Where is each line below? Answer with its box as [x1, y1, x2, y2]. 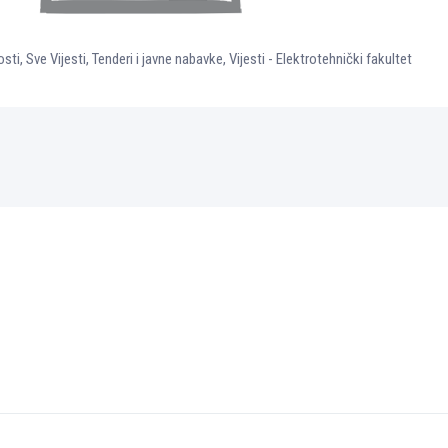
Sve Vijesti [26, 50, 86, 68]
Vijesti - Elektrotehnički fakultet [229, 50, 412, 68]
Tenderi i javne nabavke [92, 50, 223, 68]
